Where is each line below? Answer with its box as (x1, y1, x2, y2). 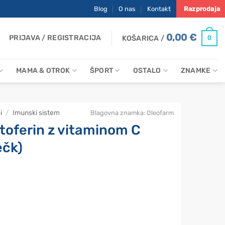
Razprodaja (184, 5, 220, 13)
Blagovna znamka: (90, 109, 147, 117)
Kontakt (147, 5, 171, 13)
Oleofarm (147, 109, 174, 117)
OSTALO (133, 66, 161, 75)
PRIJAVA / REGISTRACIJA (9, 33, 101, 42)
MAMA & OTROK (16, 66, 70, 75)
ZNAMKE (180, 66, 211, 75)
